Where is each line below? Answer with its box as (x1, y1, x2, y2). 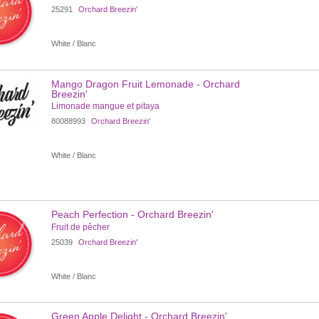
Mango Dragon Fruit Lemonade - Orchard (51, 78, 240, 90)
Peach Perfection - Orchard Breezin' (51, 209, 214, 221)
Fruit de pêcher (51, 221, 110, 232)
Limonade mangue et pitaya (51, 101, 159, 112)
